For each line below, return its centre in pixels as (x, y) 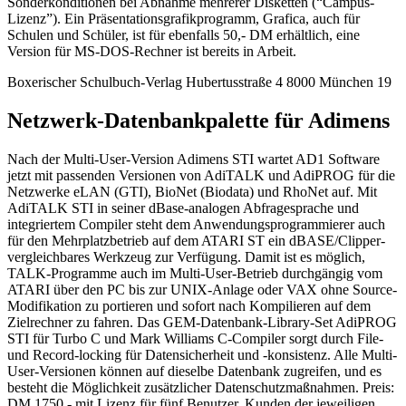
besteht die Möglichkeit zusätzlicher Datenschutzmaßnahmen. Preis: (201, 387)
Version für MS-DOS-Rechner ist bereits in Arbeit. (152, 51)
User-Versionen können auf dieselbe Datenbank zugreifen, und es (194, 371)
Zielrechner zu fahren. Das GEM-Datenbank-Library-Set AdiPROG (202, 322)
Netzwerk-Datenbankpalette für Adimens (198, 120)
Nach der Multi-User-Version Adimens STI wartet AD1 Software (193, 159)
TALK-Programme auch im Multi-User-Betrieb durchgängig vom (195, 273)
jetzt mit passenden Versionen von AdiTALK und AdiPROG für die (201, 175)
